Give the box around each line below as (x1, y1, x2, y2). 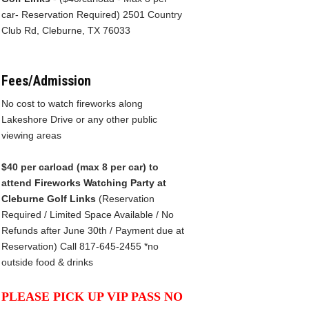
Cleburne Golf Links (1, 192, 96, 204)
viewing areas (1, 129, 61, 141)
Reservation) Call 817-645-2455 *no (1, 240, 159, 252)
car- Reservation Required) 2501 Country (1, 8, 182, 20)
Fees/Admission (1, 72, 91, 89)
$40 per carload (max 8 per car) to (1, 161, 159, 172)
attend (1, 177, 34, 188)
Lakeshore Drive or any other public (1, 113, 157, 125)
